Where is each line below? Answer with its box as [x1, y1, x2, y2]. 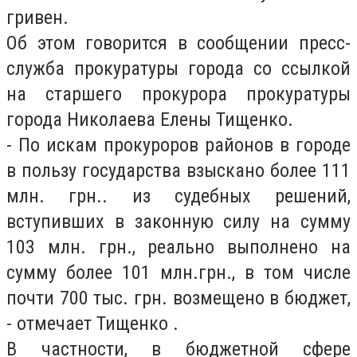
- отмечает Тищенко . [6, 312, 178, 335]
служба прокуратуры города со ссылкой [6, 57, 351, 80]
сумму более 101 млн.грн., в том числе [6, 261, 351, 284]
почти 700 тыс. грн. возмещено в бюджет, [6, 287, 351, 309]
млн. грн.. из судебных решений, [6, 185, 351, 207]
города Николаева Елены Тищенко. [6, 108, 293, 131]
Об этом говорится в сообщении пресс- [6, 32, 351, 54]
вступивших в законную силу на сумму [6, 210, 351, 233]
